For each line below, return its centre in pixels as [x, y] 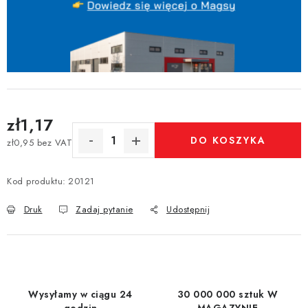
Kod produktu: [36, 181]
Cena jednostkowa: [47, 155]
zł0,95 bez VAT [40, 142]
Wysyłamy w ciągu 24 [80, 295]
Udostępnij [188, 210]
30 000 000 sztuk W [228, 295]
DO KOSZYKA [228, 141]
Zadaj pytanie [104, 210]
